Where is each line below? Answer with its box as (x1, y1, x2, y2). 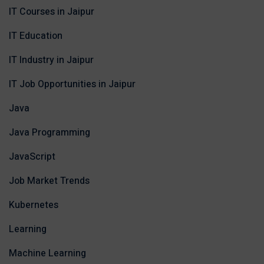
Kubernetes (9, 198, 58, 212)
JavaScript (9, 150, 55, 164)
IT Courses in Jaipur (9, 5, 94, 19)
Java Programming (9, 126, 90, 140)
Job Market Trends (9, 174, 90, 188)
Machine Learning (9, 246, 86, 260)
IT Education (9, 29, 62, 43)
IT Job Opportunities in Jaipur (9, 77, 136, 91)
